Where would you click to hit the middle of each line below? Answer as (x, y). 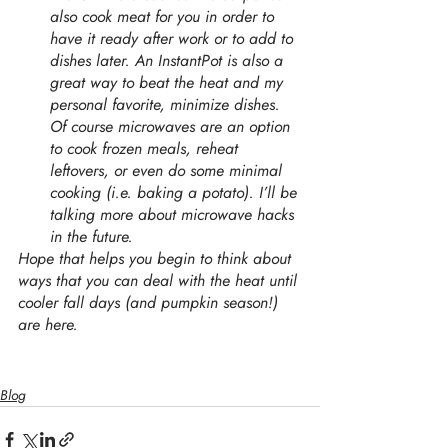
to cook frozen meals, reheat (146, 148)
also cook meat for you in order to (164, 16)
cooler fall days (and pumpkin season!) (150, 302)
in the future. (94, 236)
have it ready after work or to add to (174, 38)
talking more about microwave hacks (174, 214)
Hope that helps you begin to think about (157, 258)
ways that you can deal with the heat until (160, 280)
